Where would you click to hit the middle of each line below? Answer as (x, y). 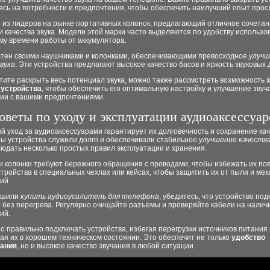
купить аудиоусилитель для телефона (90, 196)
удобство (248, 237)
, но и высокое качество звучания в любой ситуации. (106, 246)
